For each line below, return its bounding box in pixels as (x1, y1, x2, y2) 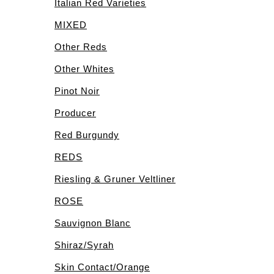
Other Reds (54, 42, 107, 53)
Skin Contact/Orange (54, 262, 150, 273)
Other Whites (54, 64, 114, 75)
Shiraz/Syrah (54, 240, 114, 251)
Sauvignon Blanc (54, 218, 131, 229)
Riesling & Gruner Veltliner (54, 174, 176, 185)
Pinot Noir (54, 86, 100, 97)
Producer (54, 108, 96, 119)
